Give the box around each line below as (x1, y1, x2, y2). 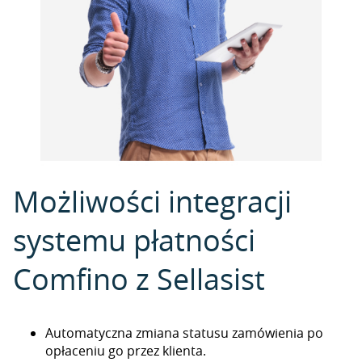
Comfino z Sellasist (13, 259, 265, 298)
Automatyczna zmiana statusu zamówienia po (45, 324, 323, 342)
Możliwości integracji (13, 182, 292, 221)
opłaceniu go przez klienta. (45, 342, 206, 360)
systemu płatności (13, 221, 255, 259)
